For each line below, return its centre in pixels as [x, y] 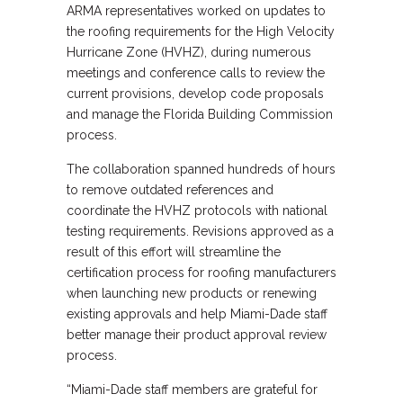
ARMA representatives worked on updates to [196, 11]
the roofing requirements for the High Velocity [201, 31]
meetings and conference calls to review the [196, 73]
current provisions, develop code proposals [195, 94]
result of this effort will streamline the [174, 252]
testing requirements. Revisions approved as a [200, 231]
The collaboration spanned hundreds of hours [201, 169]
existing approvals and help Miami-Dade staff [197, 314]
